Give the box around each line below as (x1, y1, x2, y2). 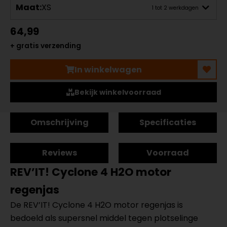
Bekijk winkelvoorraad (74, 87, 161, 97)
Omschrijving (30, 117, 89, 128)
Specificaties (139, 117, 196, 128)
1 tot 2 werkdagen (152, 4, 199, 12)
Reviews (42, 147, 77, 159)
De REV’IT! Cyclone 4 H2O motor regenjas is (10, 199, 183, 211)
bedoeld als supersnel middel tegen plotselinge (10, 212, 198, 224)
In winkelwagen (74, 63, 142, 75)
